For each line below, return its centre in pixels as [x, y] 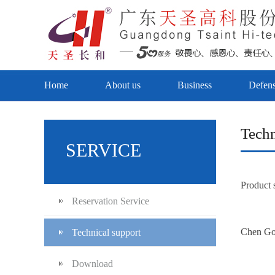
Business [195, 85]
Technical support [106, 232]
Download [92, 264]
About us [123, 85]
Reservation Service [110, 201]
